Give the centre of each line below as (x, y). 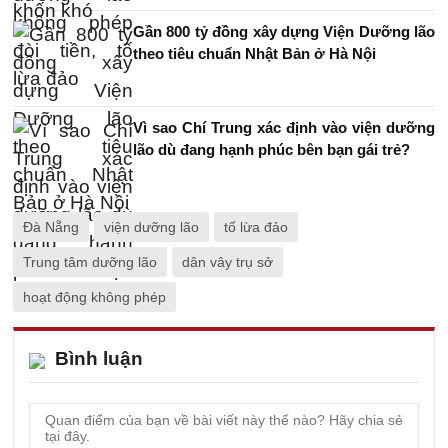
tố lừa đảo (256, 227)
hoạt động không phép (94, 297)
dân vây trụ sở (227, 262)
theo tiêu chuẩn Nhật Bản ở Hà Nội (254, 53)
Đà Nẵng (51, 227)
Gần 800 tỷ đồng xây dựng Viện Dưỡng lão (284, 31)
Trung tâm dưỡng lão (90, 262)
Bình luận (99, 358)
